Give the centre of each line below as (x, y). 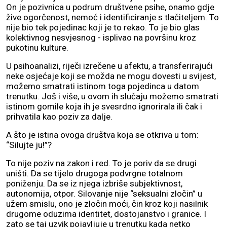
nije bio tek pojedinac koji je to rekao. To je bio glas (103, 28)
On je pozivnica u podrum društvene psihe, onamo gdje (110, 7)
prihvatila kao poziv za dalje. (60, 117)
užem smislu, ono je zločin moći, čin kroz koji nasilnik (107, 204)
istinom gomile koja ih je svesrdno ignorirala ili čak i (104, 107)
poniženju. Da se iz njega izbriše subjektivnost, (94, 184)
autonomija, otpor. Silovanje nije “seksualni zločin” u (104, 194)
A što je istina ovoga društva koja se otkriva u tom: (102, 135)
